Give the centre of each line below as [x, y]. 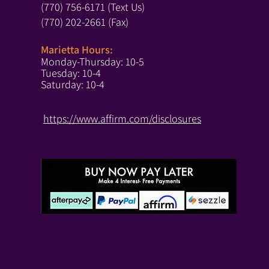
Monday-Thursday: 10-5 [92, 62]
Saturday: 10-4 [72, 84]
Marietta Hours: [77, 50]
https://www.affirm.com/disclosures [122, 119]
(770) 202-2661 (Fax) [84, 22]
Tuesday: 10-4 [71, 73]
